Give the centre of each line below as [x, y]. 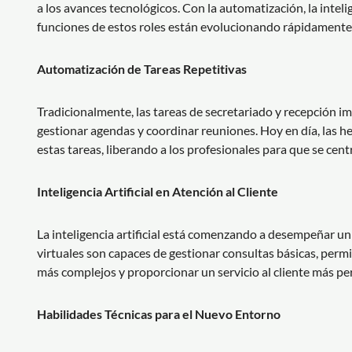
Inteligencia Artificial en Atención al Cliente [158, 191]
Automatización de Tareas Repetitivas [142, 68]
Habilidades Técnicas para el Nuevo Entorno [159, 313]
